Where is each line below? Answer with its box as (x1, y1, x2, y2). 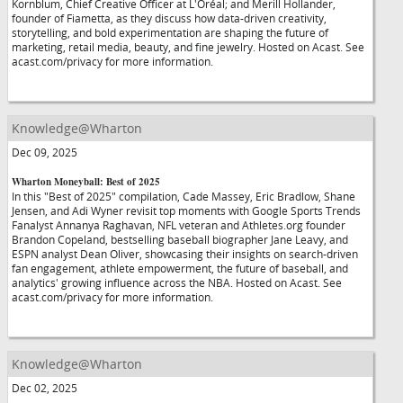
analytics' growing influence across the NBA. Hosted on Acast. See (12, 275, 342, 290)
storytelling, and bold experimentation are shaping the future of (12, 25, 328, 40)
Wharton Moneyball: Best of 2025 (12, 175, 160, 189)
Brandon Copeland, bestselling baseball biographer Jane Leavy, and (12, 232, 348, 246)
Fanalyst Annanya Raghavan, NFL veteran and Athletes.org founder (12, 218, 345, 232)
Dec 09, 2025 (12, 145, 77, 159)
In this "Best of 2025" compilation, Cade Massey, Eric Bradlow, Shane (12, 189, 355, 203)
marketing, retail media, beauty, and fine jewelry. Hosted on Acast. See (12, 40, 364, 54)
